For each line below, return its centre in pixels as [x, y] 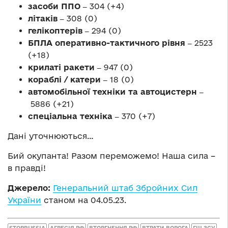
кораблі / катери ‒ [69, 79]
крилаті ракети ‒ [66, 67]
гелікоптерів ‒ [60, 30]
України [24, 200]
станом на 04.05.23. [84, 200]
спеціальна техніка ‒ [75, 116]
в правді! [27, 168]
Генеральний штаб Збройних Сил [125, 188]
